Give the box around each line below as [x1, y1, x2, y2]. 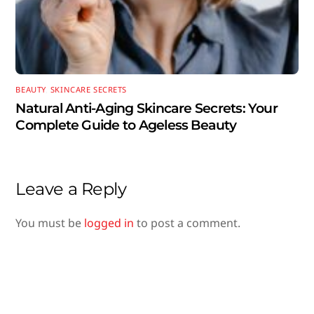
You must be [15, 215, 85, 231]
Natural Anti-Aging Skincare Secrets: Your [15, 99, 278, 116]
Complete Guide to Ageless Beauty [15, 116, 236, 133]
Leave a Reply [15, 179, 127, 200]
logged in [84, 215, 135, 231]
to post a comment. [134, 215, 241, 231]
